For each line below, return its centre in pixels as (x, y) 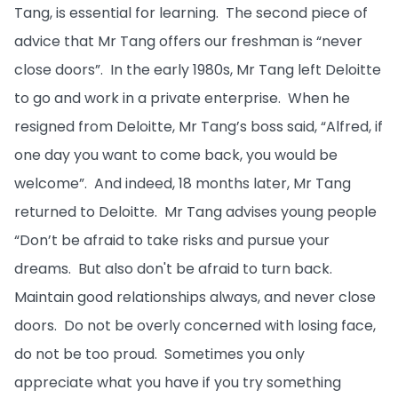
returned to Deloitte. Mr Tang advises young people (195, 212)
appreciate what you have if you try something (178, 382)
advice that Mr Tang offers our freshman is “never (188, 41)
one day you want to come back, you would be (176, 155)
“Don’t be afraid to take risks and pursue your (172, 240)
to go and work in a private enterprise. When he (182, 98)
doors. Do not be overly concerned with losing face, (195, 326)
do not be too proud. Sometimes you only (159, 354)
